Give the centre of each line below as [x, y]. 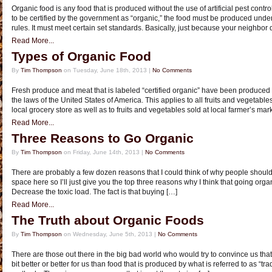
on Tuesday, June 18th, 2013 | [107, 70]
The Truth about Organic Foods [108, 220]
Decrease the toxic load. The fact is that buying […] [94, 192]
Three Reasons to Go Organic [103, 138]
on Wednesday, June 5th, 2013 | [110, 234]
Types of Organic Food [81, 56]
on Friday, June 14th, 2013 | [104, 152]
